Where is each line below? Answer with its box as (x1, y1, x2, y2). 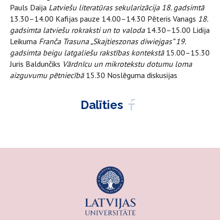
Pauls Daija (10, 2, 49, 12)
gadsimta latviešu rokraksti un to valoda (10, 25, 145, 35)
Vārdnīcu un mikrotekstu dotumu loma (62, 59, 192, 69)
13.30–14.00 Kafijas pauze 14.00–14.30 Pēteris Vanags (10, 14, 198, 24)
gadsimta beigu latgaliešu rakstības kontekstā (10, 48, 164, 57)
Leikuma (10, 36, 39, 46)
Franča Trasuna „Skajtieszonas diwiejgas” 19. (39, 36, 186, 46)
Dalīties (80, 98, 123, 112)
